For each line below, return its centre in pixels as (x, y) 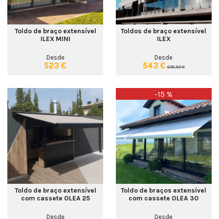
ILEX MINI (55, 39)
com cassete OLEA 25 (55, 198)
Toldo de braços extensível (164, 190)
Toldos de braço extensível (164, 31)
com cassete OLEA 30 (164, 198)
